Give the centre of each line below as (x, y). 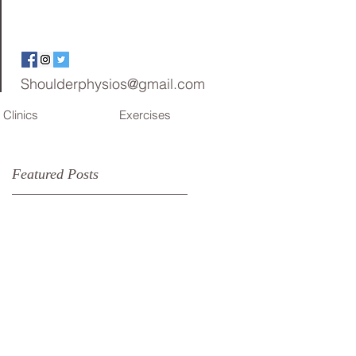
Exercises (145, 115)
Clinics (21, 115)
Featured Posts (55, 174)
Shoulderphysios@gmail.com (113, 84)
